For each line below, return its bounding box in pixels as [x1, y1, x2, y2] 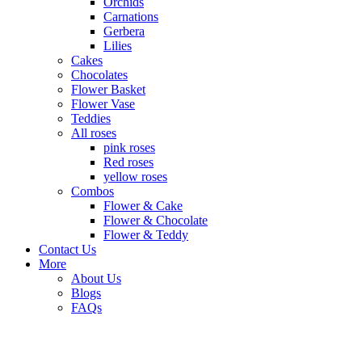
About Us [71, 271, 121, 285]
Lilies [103, 38, 132, 53]
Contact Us [39, 242, 96, 256]
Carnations [103, 9, 158, 23]
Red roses [103, 154, 154, 169]
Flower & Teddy [103, 227, 188, 242]
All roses [71, 125, 116, 140]
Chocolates [71, 67, 128, 82]
